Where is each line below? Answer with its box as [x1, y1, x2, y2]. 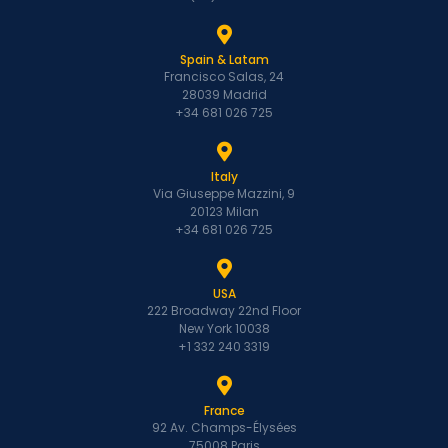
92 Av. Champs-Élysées [151, 418, 297, 436]
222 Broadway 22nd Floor [147, 301, 301, 319]
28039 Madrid [181, 85, 267, 103]
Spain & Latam [179, 50, 269, 68]
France [203, 401, 245, 419]
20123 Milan [189, 202, 259, 220]
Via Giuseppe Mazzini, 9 [153, 184, 295, 202]
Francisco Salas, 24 [164, 67, 284, 85]
